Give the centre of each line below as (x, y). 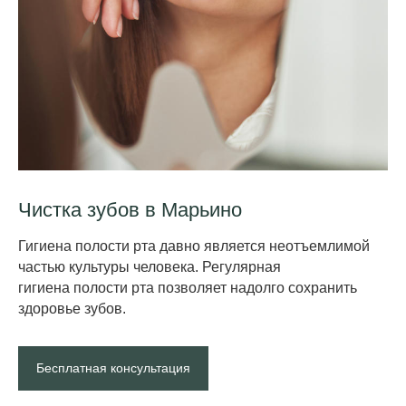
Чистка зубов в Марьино (130, 209)
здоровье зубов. (72, 308)
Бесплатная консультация (113, 368)
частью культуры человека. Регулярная (150, 266)
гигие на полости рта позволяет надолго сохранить (188, 287)
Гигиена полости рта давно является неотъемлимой (194, 246)
